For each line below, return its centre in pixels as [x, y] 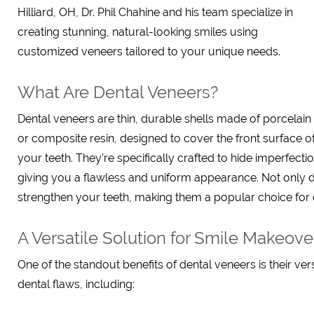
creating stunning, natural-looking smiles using [138, 32]
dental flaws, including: [76, 284]
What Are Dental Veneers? [118, 92]
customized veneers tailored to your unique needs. [149, 52]
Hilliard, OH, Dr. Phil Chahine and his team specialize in [155, 12]
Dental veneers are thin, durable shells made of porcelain [164, 119]
